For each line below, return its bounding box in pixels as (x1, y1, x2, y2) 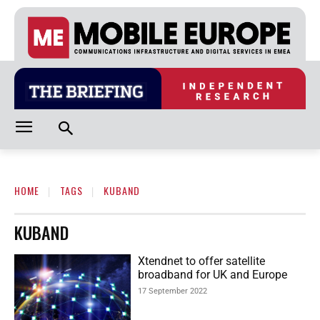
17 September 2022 (138, 286, 208, 296)
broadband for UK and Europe (138, 268, 288, 282)
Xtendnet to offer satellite (138, 254, 266, 269)
